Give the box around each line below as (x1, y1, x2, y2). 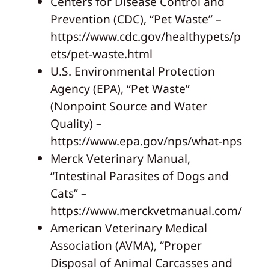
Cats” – (50, 184, 87, 201)
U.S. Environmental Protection (50, 62, 215, 79)
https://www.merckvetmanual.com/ (50, 202, 242, 219)
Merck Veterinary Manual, (50, 150, 190, 166)
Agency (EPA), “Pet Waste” (50, 80, 190, 97)
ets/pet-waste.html (50, 45, 153, 62)
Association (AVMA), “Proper (50, 237, 202, 253)
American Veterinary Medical (50, 219, 207, 236)
